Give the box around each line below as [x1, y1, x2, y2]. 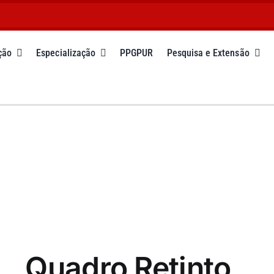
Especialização [36, 47, 95, 59]
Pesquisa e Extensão [166, 47, 250, 59]
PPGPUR [120, 47, 154, 59]
